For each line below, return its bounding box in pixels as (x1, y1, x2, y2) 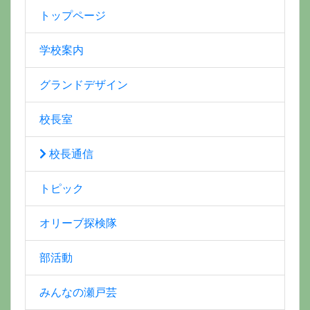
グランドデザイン (39, 78, 128, 91)
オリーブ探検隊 (39, 217, 117, 229)
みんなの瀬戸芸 (39, 286, 117, 298)
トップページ (39, 9, 106, 21)
